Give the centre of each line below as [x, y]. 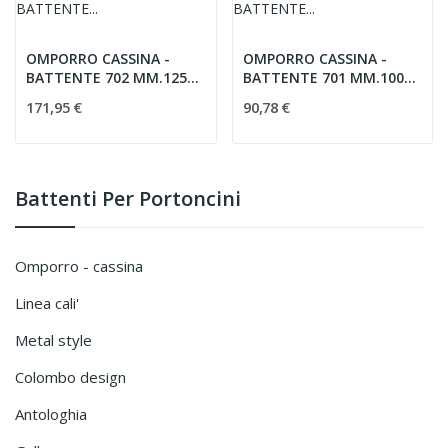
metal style [60, 340]
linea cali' [51, 303]
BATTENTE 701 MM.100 [323, 77]
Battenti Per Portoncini [128, 198]
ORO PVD [57, 96]
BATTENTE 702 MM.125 [106, 77]
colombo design [75, 377]
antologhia [55, 414]
